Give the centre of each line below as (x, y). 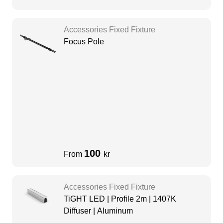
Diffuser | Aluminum (98, 211)
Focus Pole (84, 42)
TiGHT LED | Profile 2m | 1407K (120, 199)
